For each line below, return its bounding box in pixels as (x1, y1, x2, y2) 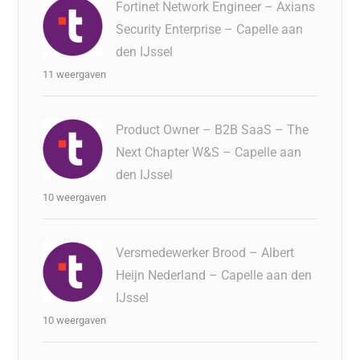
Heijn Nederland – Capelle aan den (116, 268, 313, 283)
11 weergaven (43, 68, 107, 80)
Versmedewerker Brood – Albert (116, 245, 295, 260)
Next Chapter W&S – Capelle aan (116, 145, 302, 160)
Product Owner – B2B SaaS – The (116, 122, 309, 137)
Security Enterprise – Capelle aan (116, 22, 304, 37)
